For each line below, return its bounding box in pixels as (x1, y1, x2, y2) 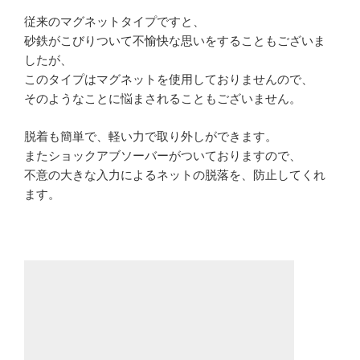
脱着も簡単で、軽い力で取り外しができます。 (24, 129, 277, 143)
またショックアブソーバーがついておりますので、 (24, 148, 301, 162)
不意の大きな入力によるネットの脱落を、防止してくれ (24, 167, 325, 182)
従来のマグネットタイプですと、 (24, 14, 205, 29)
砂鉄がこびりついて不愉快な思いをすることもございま (24, 34, 325, 48)
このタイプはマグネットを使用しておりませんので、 (24, 72, 313, 87)
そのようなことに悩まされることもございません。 (24, 92, 301, 106)
